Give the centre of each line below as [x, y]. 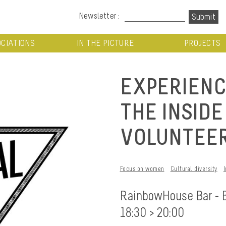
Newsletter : [99, 16]
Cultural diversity [194, 168]
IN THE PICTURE [105, 43]
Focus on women [142, 168]
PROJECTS [202, 43]
